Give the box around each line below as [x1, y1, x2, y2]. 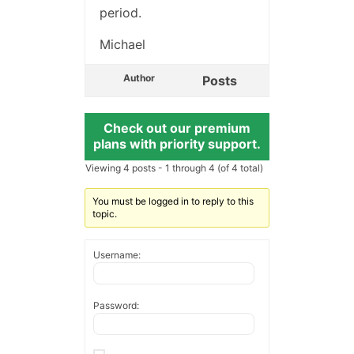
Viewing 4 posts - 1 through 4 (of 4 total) [85, 162, 263, 175]
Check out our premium [104, 120, 250, 137]
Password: [92, 299, 139, 312]
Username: [92, 249, 141, 262]
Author [122, 72, 155, 85]
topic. [92, 208, 117, 220]
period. [99, 5, 141, 21]
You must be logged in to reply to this [92, 195, 254, 208]
